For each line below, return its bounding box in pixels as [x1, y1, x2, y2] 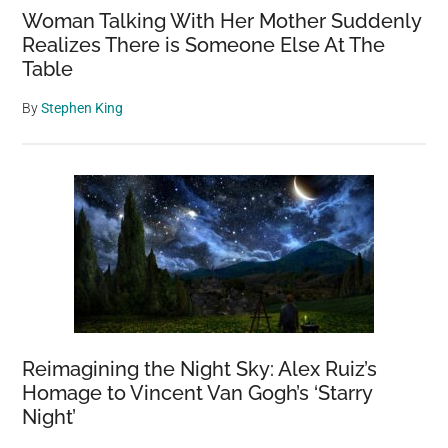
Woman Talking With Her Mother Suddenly [22, 8, 422, 33]
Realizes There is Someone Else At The [22, 32, 386, 57]
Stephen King [41, 99, 124, 116]
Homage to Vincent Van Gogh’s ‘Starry [22, 380, 373, 405]
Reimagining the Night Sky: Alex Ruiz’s [22, 356, 378, 381]
